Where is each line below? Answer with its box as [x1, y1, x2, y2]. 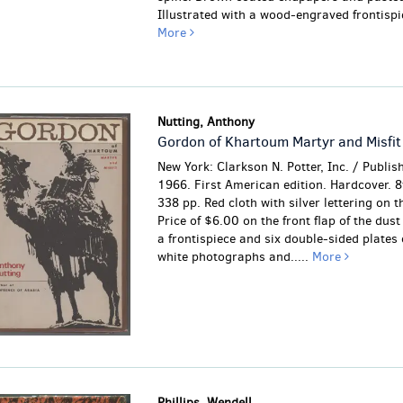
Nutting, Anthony [157, 112, 255, 130]
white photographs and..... [157, 247, 312, 265]
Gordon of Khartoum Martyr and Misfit [157, 131, 401, 151]
